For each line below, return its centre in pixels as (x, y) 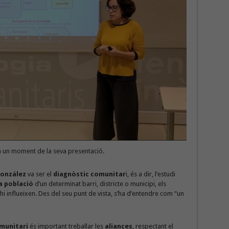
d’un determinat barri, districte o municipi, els (100, 184)
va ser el (39, 174)
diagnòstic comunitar (89, 174)
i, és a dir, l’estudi (150, 174)
